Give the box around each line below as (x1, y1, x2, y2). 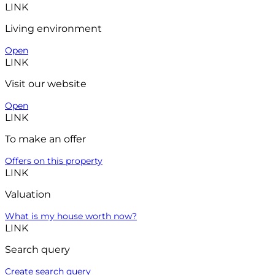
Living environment (5, 23, 102, 35)
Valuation (5, 188, 51, 201)
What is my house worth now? (5, 211, 137, 222)
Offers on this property (5, 155, 103, 167)
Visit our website (5, 78, 87, 90)
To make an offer (5, 133, 86, 145)
